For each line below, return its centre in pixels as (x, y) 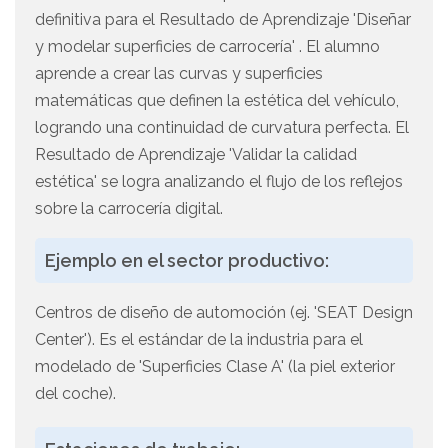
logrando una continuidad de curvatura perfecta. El (222, 128)
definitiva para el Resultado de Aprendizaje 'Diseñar (223, 20)
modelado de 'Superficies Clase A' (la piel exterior (215, 367)
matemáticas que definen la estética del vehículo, (217, 101)
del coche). (75, 394)
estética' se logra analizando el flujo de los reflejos (219, 182)
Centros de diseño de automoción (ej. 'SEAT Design (224, 313)
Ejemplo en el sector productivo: (187, 261)
